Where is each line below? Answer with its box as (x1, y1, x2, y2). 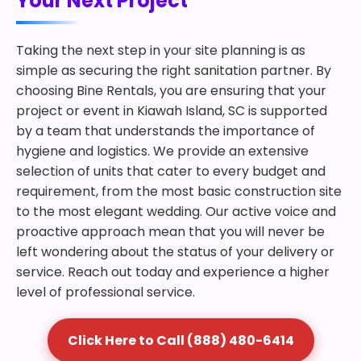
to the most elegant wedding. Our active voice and (16, 202, 336, 221)
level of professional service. (16, 283, 195, 301)
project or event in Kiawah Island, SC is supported (16, 102, 327, 120)
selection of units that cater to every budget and (16, 162, 326, 180)
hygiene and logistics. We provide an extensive (16, 142, 309, 160)
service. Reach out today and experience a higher (16, 263, 330, 281)
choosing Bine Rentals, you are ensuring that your (16, 81, 326, 100)
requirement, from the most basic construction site (16, 182, 342, 201)
